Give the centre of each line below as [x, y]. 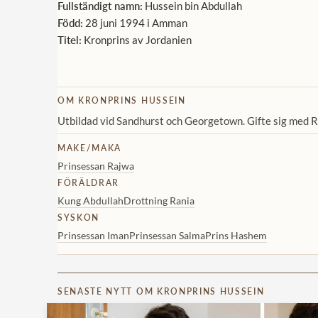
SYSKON [79, 218]
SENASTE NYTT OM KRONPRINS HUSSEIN [161, 292]
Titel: [70, 40]
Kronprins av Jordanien [137, 40]
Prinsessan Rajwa [96, 166]
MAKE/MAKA [90, 148]
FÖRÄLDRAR [89, 183]
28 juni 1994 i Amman [135, 23]
